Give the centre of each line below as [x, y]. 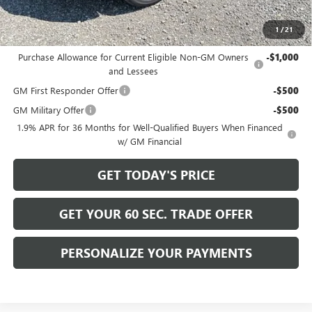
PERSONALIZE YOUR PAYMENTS [156, 253]
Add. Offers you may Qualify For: [85, 38]
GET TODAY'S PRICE [156, 175]
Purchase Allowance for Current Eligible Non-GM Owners [133, 57]
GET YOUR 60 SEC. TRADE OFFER [156, 214]
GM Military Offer [48, 110]
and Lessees [133, 71]
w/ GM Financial [150, 141]
